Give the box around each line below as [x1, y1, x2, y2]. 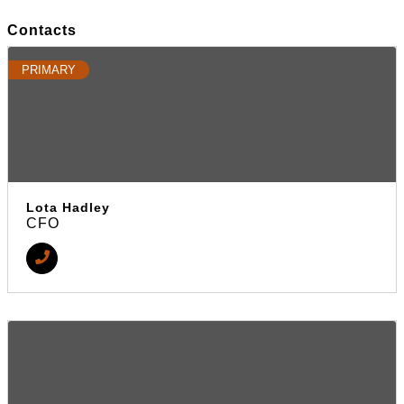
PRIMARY [22, 63, 76, 77]
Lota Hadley [26, 200, 110, 215]
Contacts [7, 22, 77, 38]
